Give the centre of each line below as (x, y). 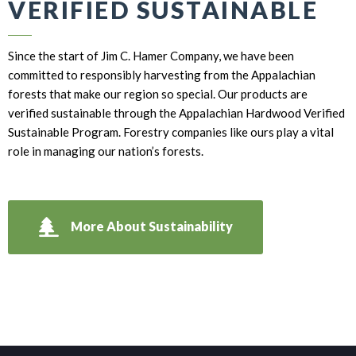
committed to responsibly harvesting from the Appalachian (162, 74)
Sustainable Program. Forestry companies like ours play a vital (171, 132)
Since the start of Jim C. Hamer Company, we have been (151, 55)
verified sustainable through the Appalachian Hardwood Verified (176, 112)
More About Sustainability (151, 226)
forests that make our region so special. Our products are (158, 93)
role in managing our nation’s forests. (106, 151)
